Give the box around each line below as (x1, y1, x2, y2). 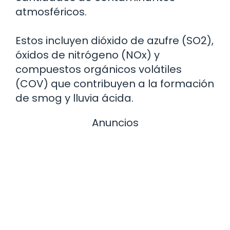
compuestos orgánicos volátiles (15, 62, 182, 77)
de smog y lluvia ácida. (15, 91, 133, 106)
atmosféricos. (15, 5, 87, 20)
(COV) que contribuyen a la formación (15, 76, 214, 91)
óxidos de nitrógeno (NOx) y (15, 48, 160, 63)
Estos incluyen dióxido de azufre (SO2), (15, 33, 214, 48)
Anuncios (91, 116, 139, 130)
